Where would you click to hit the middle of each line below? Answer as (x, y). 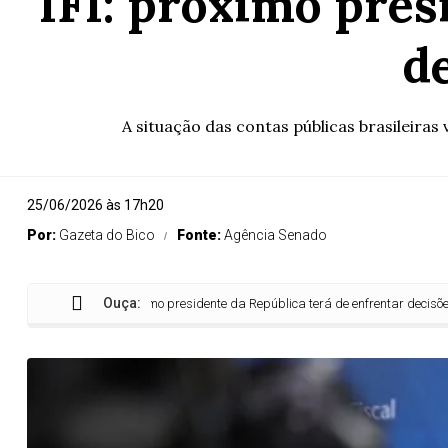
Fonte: (200, 235)
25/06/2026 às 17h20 (95, 205)
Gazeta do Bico (107, 235)
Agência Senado (275, 235)
